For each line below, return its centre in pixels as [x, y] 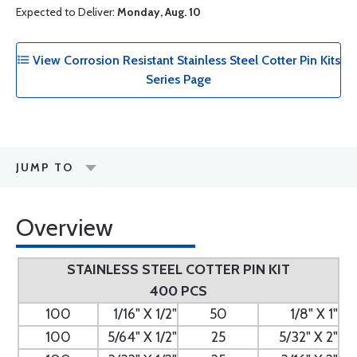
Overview [65, 228]
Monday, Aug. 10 [159, 12]
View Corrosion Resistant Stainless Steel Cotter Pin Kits [185, 60]
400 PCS [178, 291]
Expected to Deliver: [67, 12]
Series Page [178, 79]
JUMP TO [45, 167]
